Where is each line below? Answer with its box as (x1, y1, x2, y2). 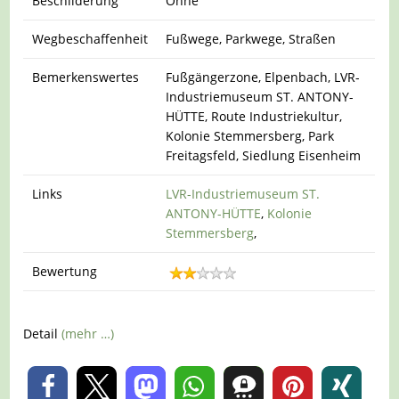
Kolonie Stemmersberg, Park (166, 127, 335, 145)
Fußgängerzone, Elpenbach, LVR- (166, 69, 361, 86)
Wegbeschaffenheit (32, 30, 149, 48)
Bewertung (32, 263, 98, 281)
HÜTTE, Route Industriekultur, (166, 108, 343, 126)
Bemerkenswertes (32, 69, 140, 86)
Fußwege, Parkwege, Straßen (166, 30, 337, 48)
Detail (23, 324, 62, 342)
